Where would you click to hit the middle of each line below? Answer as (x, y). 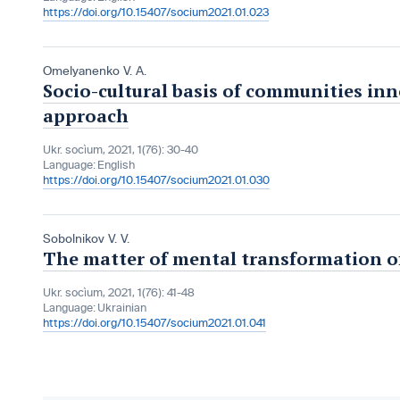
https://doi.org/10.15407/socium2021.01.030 (156, 181)
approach (86, 116)
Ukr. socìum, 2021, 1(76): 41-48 (119, 293)
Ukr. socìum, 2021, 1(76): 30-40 (121, 150)
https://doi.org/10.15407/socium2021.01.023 (156, 13)
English (116, 166)
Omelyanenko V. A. (95, 71)
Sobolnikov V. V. (86, 239)
